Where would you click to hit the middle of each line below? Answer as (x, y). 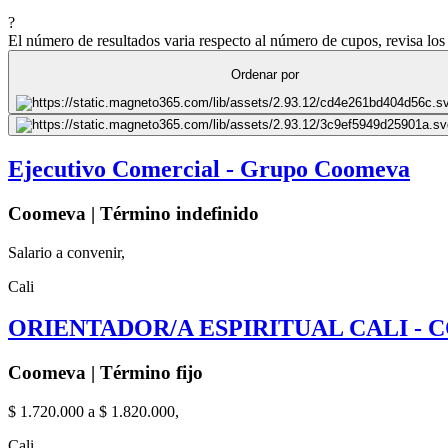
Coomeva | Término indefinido (133, 213)
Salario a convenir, (66, 252)
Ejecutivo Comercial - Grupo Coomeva (209, 168)
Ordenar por (265, 74)
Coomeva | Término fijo (105, 373)
